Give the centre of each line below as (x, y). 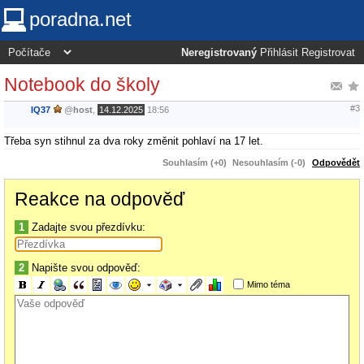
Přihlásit (279, 53)
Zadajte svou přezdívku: (87, 227)
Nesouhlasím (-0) (269, 162)
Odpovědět (336, 162)
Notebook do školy (82, 84)
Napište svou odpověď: (84, 267)
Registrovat (328, 53)
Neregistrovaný (219, 53)
